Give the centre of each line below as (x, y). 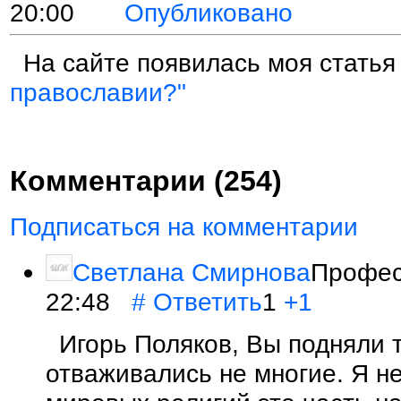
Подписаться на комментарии (184, 226)
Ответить (208, 301)
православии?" (98, 93)
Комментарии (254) (146, 180)
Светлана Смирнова (192, 272)
